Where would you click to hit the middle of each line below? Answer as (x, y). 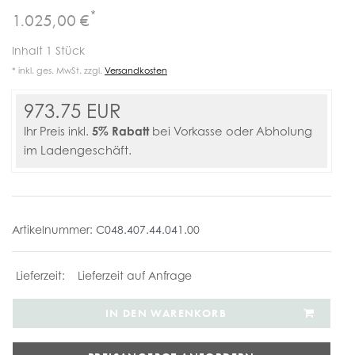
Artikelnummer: (54, 229)
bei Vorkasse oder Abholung (231, 131)
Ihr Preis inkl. (58, 131)
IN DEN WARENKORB (166, 313)
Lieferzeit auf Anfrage (134, 275)
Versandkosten (136, 71)
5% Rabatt (120, 131)
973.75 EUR (73, 111)
